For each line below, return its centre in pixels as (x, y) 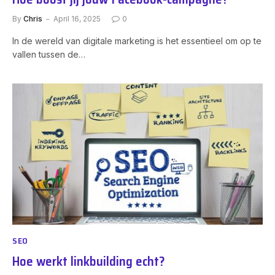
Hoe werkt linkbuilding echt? (89, 261)
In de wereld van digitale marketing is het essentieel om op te (137, 41)
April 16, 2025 (77, 19)
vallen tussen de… (49, 54)
